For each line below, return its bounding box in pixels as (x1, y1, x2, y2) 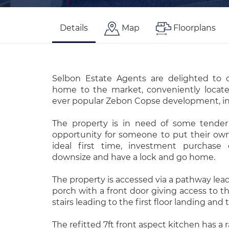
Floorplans (173, 23, 216, 33)
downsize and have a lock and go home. (52, 152, 215, 162)
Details (60, 23, 88, 33)
